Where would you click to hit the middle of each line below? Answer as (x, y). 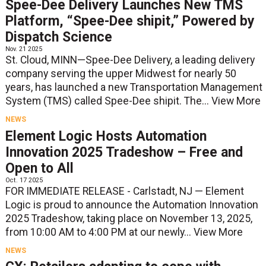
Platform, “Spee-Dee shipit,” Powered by (130, 21)
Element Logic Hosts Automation (106, 136)
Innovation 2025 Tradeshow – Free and (124, 152)
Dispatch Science (58, 37)
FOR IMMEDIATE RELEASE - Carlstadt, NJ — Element (124, 191)
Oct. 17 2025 (24, 180)
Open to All (39, 168)
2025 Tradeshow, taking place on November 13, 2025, (129, 218)
